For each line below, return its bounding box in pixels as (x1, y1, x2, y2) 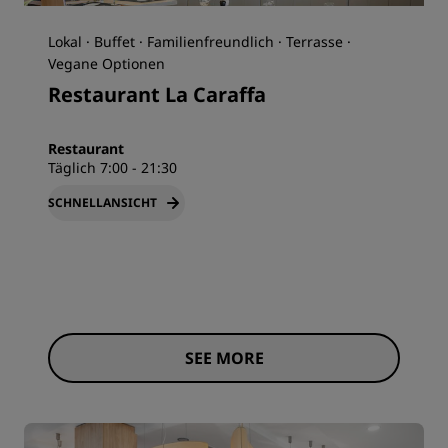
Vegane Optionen (48, 53, 165, 73)
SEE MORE (184, 347, 264, 370)
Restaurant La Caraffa (48, 80, 266, 108)
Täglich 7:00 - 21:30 (48, 157, 177, 177)
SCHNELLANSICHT (48, 193, 157, 211)
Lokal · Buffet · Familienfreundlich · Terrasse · (48, 31, 351, 51)
